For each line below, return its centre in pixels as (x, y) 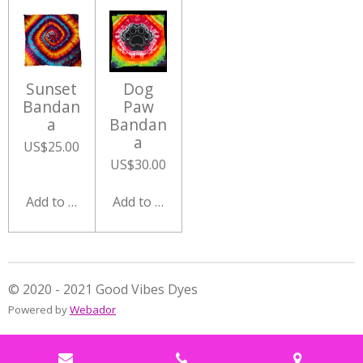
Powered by (39, 310)
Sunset (52, 88)
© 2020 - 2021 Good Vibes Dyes (103, 289)
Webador (93, 310)
